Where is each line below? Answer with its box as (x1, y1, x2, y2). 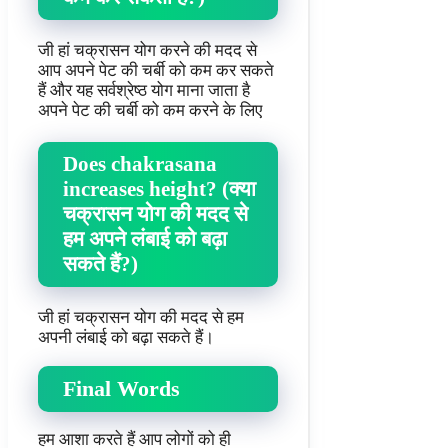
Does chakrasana (63, 151, 217, 176)
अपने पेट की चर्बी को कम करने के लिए (38, 100, 262, 120)
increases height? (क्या (63, 176, 256, 201)
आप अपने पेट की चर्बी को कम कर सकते (38, 60, 274, 80)
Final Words (63, 376, 180, 402)
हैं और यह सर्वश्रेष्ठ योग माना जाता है (38, 80, 250, 100)
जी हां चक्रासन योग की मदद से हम (38, 307, 244, 327)
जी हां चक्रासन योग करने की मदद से (38, 40, 257, 60)
